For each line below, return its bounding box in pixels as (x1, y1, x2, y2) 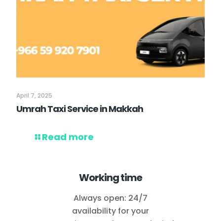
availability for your (72, 205, 149, 217)
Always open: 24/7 (74, 192, 147, 204)
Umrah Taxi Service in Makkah (16, 103, 143, 115)
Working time (79, 171, 142, 185)
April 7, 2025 (16, 91, 52, 100)
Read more (42, 131, 94, 144)
